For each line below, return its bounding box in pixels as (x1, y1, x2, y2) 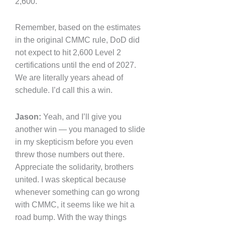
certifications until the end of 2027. (15, 61, 136, 70)
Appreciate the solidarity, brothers (15, 162, 134, 171)
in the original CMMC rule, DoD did (15, 36, 140, 45)
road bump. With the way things (15, 212, 127, 221)
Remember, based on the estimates (15, 23, 141, 32)
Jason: (15, 112, 41, 121)
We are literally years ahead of (15, 73, 123, 82)
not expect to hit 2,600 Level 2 (15, 48, 121, 57)
